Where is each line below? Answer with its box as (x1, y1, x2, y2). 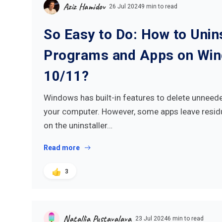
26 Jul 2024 (109, 3, 141, 10)
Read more (44, 144, 80, 152)
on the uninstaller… (44, 120, 112, 130)
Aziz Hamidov (63, 1, 105, 12)
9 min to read (141, 3, 177, 10)
